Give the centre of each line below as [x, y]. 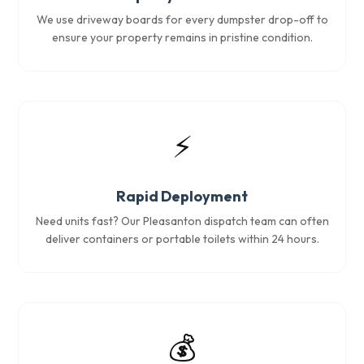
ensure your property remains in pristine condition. [182, 37]
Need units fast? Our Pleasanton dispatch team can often [182, 221]
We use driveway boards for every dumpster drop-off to [182, 19]
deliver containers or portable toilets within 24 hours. [182, 239]
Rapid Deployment [182, 196]
